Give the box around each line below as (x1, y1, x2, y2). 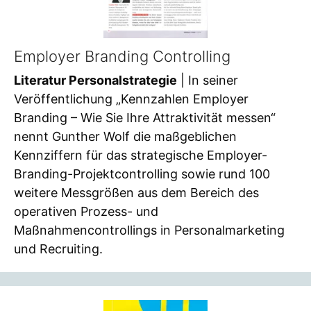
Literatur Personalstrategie (14, 72, 177, 87)
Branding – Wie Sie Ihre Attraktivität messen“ (14, 110, 276, 125)
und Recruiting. (14, 241, 103, 256)
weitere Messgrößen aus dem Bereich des (14, 185, 259, 200)
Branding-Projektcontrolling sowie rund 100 (14, 166, 270, 181)
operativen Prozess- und (14, 203, 158, 219)
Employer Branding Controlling (14, 47, 230, 66)
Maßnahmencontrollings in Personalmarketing (14, 222, 285, 237)
